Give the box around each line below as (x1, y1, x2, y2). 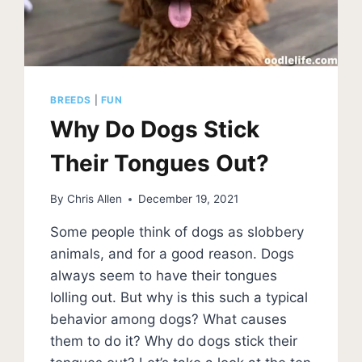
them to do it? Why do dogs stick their (50, 333, 298, 350)
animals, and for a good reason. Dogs (50, 246, 295, 263)
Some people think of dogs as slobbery (50, 224, 305, 241)
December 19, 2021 (137, 192, 238, 206)
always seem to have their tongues (50, 267, 278, 284)
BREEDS (50, 93, 91, 106)
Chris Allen (66, 192, 122, 206)
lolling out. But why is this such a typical (50, 289, 309, 306)
